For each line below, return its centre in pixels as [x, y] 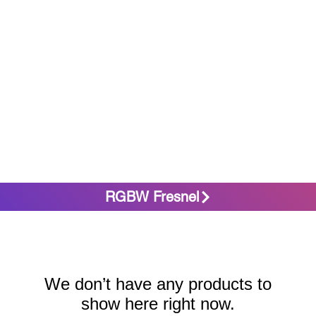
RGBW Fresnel [152, 197]
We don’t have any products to [158, 284]
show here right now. [158, 304]
